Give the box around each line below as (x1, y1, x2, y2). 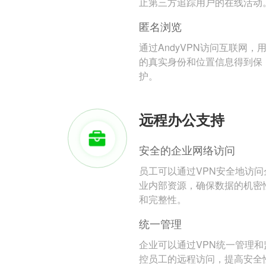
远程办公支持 (139, 109, 224, 130)
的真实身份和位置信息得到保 (139, 55, 262, 69)
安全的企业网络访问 (139, 142, 235, 158)
